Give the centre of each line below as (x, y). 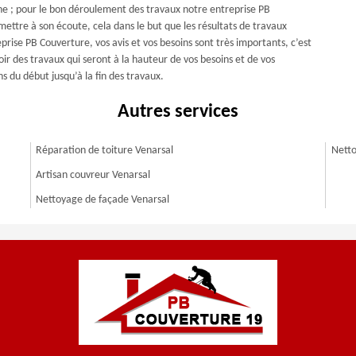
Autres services (178, 112)
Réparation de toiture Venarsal (105, 151)
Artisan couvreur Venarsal (93, 175)
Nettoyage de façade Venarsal (103, 200)
